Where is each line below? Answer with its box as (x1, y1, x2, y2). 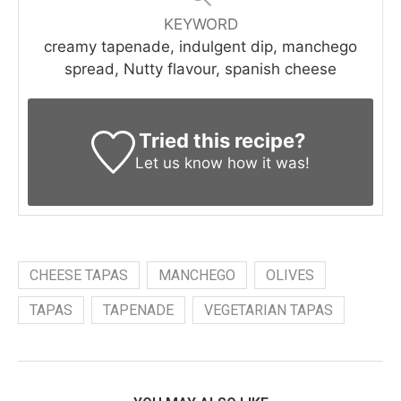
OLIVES (266, 266, 314, 284)
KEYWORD (163, 14, 238, 33)
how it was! (222, 153, 310, 172)
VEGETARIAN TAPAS (204, 301, 333, 319)
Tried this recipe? (139, 128, 306, 152)
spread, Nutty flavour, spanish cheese (64, 59, 337, 78)
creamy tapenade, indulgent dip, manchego (44, 37, 357, 55)
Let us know (134, 153, 223, 172)
